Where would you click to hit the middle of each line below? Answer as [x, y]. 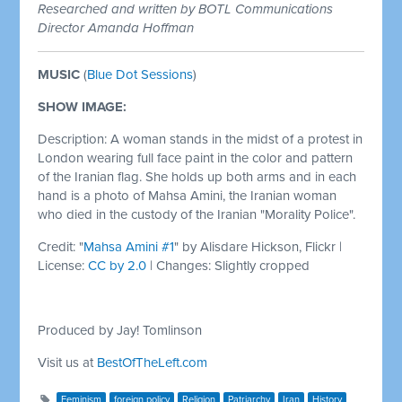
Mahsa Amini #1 [129, 246]
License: [63, 265]
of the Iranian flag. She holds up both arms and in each [197, 176]
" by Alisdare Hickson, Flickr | [258, 246]
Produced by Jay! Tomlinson [120, 330]
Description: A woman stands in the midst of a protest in [201, 139]
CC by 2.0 [118, 265]
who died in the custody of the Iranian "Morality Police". [197, 214]
